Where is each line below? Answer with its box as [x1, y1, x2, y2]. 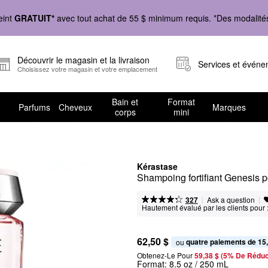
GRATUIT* [14, 11, 54, 24]
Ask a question [206, 194, 255, 205]
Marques [212, 100, 246, 113]
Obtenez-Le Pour [137, 250, 193, 260]
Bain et [112, 96, 139, 108]
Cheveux [58, 100, 92, 113]
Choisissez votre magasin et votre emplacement [17, 64, 157, 74]
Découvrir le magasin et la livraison [17, 54, 150, 66]
